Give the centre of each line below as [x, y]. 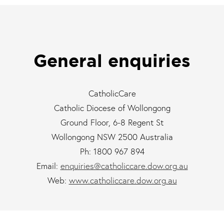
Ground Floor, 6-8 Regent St [112, 122]
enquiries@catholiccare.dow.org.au [124, 166]
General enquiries [112, 61]
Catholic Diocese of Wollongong [112, 108]
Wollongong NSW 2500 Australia [112, 137]
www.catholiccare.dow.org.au [123, 180]
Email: [48, 166]
